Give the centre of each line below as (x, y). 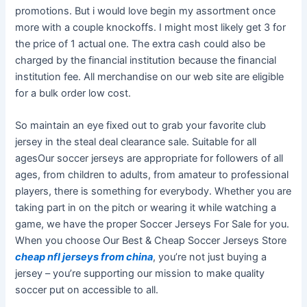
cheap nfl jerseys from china (84, 257)
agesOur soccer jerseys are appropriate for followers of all (149, 158)
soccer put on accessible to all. (87, 290)
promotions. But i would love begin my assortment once (146, 11)
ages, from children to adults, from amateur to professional (152, 174)
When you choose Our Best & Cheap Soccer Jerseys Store (151, 240)
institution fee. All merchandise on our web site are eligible (150, 76)
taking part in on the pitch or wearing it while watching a (146, 207)
